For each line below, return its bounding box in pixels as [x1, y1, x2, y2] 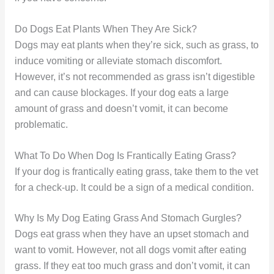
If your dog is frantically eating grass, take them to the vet [14, 166, 258, 177]
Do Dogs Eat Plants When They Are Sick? [14, 23, 197, 34]
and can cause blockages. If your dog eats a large [14, 87, 229, 98]
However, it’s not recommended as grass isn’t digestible [14, 71, 255, 82]
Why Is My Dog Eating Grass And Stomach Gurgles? [14, 213, 242, 224]
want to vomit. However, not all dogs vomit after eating [14, 245, 246, 256]
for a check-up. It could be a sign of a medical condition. [14, 182, 254, 193]
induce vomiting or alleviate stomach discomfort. [14, 55, 222, 66]
